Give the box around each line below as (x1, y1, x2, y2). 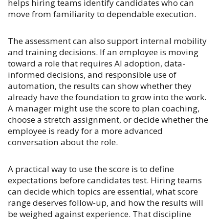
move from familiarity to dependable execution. (8, 8, 196, 20)
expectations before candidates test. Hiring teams (8, 175, 202, 186)
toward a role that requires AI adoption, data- (8, 58, 185, 69)
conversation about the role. (8, 136, 118, 148)
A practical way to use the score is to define (8, 163, 174, 175)
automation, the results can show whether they (8, 80, 192, 91)
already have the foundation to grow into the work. (8, 91, 206, 103)
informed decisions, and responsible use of (8, 69, 176, 80)
